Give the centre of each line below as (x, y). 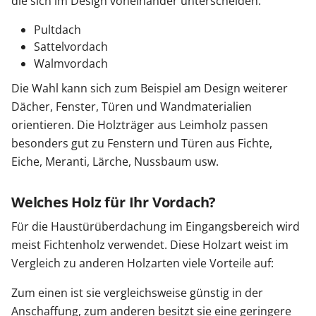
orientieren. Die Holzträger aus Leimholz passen (140, 125)
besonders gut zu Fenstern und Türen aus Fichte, (142, 144)
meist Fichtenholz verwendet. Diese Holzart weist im (150, 245)
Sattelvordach (71, 47)
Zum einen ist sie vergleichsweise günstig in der (137, 293)
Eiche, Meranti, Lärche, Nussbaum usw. (115, 162)
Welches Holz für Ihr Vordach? (114, 202)
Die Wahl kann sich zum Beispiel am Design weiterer (150, 89)
